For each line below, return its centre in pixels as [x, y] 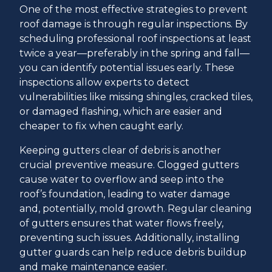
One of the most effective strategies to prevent [134, 9]
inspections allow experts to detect [104, 82]
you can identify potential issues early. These [127, 67]
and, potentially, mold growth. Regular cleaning [136, 208]
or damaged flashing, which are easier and [121, 111]
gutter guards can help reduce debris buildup [133, 252]
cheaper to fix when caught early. [101, 126]
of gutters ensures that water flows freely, [121, 223]
